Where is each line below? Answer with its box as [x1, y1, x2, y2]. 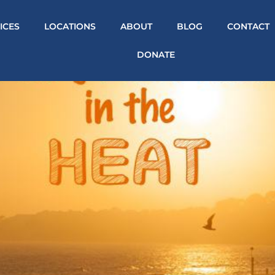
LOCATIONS [44, 21, 96, 32]
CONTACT [227, 21, 270, 32]
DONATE [137, 49, 176, 60]
